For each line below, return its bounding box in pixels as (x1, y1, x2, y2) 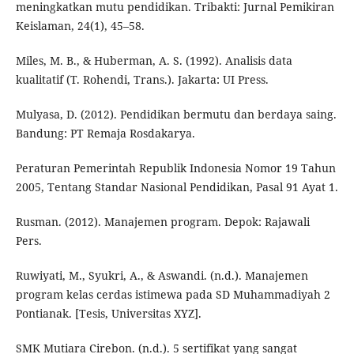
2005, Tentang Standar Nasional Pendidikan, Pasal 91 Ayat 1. (15, 179, 338, 195)
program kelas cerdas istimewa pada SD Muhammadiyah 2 (15, 287, 330, 303)
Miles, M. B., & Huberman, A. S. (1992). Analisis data (15, 53, 292, 69)
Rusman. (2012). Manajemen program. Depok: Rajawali (15, 214, 310, 230)
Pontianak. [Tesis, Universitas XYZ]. (15, 306, 201, 322)
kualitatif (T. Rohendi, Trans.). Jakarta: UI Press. (15, 72, 269, 88)
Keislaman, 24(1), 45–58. (15, 18, 145, 34)
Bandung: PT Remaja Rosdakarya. (15, 126, 195, 141)
